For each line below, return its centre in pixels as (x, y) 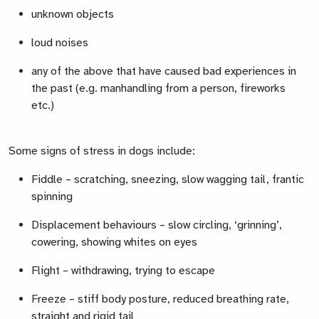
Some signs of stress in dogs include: (102, 151)
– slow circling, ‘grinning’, (221, 225)
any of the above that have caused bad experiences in (164, 72)
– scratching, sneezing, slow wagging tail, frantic (185, 180)
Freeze (50, 299)
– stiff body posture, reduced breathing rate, (179, 299)
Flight (47, 271)
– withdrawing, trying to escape (139, 271)
